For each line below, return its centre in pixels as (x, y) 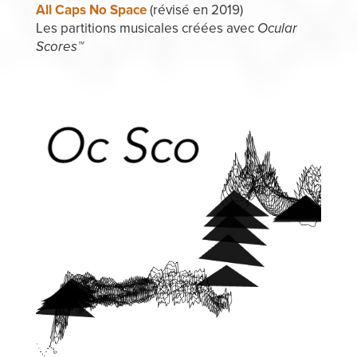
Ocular (277, 28)
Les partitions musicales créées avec (146, 28)
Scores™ (59, 46)
